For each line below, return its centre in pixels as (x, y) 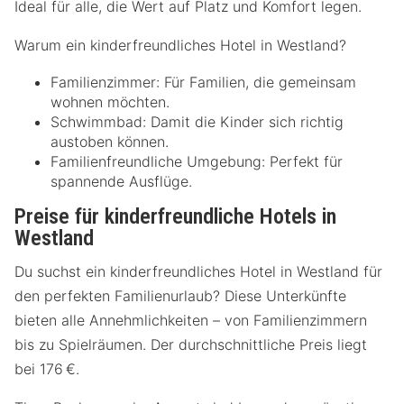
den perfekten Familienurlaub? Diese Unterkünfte (180, 295)
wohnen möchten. (110, 102)
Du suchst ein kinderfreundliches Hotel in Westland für (198, 271)
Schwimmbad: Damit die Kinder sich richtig (197, 122)
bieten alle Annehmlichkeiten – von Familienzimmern (191, 320)
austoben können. (110, 142)
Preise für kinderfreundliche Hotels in (175, 217)
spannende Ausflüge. (121, 182)
